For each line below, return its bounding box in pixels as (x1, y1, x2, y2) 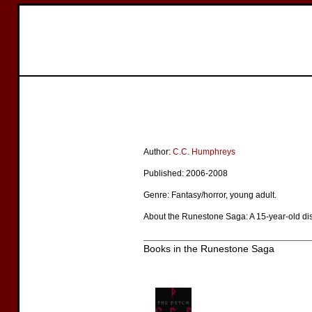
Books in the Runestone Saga (143, 243, 274, 254)
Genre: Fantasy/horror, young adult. (143, 190, 276, 200)
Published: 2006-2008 (143, 169, 228, 178)
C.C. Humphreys (173, 147, 235, 157)
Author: (143, 147, 173, 157)
